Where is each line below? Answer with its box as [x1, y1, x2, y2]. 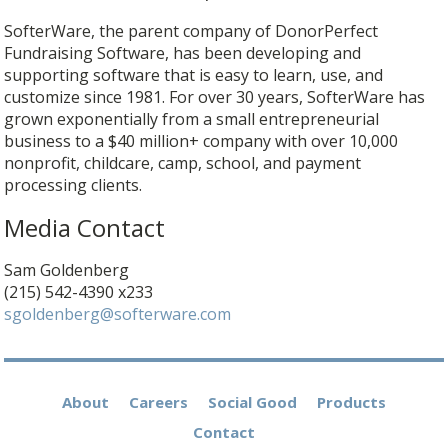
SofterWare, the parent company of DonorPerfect [4, 19, 379, 42]
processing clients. [4, 173, 143, 196]
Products [317, 392, 387, 413]
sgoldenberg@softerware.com [4, 302, 232, 325]
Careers [128, 392, 188, 413]
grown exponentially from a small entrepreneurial [4, 107, 380, 130]
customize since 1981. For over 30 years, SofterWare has [4, 85, 426, 108]
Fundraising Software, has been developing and [4, 41, 362, 64]
